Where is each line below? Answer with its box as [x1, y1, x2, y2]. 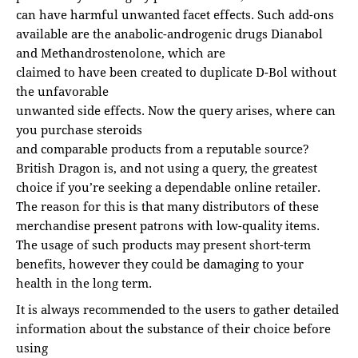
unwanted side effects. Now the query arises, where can [16, 102, 336, 119]
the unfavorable [16, 83, 109, 100]
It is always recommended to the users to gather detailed [16, 301, 339, 318]
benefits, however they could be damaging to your [16, 256, 304, 272]
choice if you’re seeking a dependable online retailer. [16, 179, 320, 196]
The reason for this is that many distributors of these [16, 198, 319, 215]
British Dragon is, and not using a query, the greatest [16, 160, 317, 177]
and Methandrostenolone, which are [16, 45, 225, 62]
